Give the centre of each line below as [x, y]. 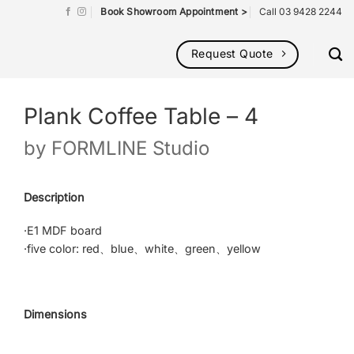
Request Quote [232, 54]
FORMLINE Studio [130, 149]
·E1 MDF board [63, 230]
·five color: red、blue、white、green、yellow [142, 248]
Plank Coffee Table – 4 [141, 116]
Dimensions [55, 314]
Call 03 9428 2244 [300, 11]
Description [54, 198]
